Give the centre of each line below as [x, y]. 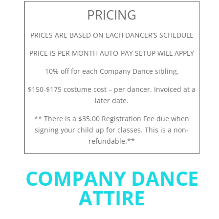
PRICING [112, 14]
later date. [112, 100]
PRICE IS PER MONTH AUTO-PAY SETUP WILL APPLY [112, 53]
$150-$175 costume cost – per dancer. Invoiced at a [112, 89]
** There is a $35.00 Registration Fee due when [112, 118]
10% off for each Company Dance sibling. [112, 71]
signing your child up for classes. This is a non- [112, 130]
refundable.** [112, 141]
